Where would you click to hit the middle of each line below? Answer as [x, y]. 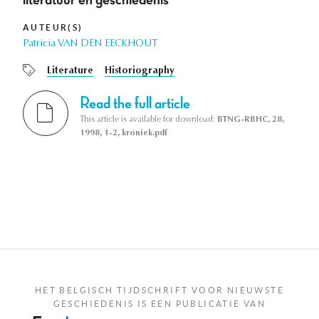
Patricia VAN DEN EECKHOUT [90, 45]
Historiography [140, 72]
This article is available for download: [148, 119]
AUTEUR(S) [53, 28]
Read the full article [135, 103]
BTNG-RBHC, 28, [251, 119]
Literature [70, 72]
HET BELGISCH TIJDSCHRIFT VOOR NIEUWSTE [159, 290]
